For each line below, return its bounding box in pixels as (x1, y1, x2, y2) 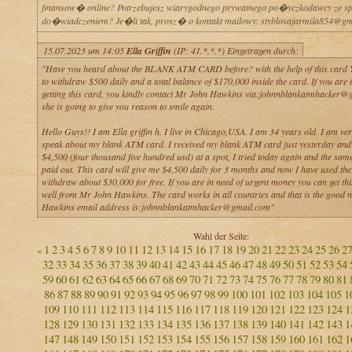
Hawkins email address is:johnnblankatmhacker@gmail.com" (41, 200, 274, 213)
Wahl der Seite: (193, 229, 249, 242)
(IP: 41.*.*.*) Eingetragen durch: (170, 44, 299, 57)
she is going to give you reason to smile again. (41, 100, 214, 112)
